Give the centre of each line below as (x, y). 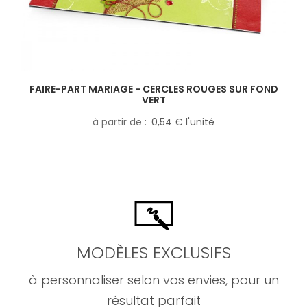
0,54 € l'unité (183, 122)
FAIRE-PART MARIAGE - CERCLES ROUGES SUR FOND (153, 89)
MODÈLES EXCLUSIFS (153, 253)
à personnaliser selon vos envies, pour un (153, 280)
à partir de (119, 122)
